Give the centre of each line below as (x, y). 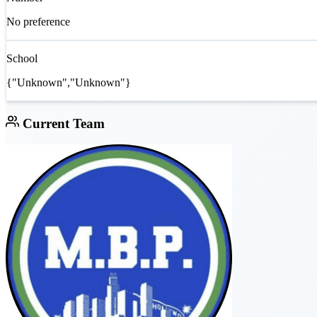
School (22, 59)
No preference (38, 22)
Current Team (62, 123)
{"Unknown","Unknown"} (69, 83)
